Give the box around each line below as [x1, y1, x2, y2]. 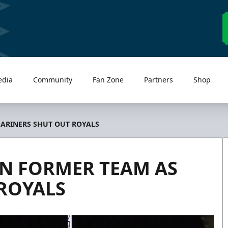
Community [33, 75, 73, 84]
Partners [144, 75, 174, 84]
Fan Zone [93, 75, 124, 84]
